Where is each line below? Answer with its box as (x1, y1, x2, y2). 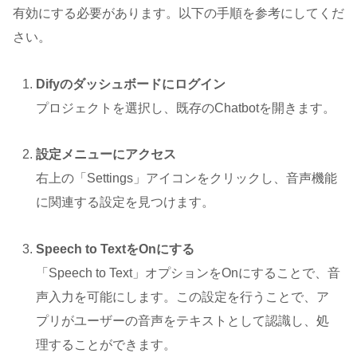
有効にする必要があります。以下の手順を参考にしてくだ (13, 6, 344, 20)
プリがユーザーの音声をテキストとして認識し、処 (36, 314, 330, 328)
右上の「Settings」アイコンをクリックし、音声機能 (36, 171, 338, 186)
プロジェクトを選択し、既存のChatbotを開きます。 (36, 100, 336, 115)
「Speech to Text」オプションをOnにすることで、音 (36, 266, 341, 280)
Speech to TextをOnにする (36, 242, 195, 257)
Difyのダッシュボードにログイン (36, 76, 226, 91)
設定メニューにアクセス (36, 147, 177, 162)
